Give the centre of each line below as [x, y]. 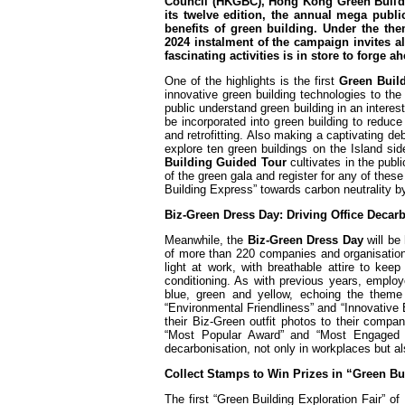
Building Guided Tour [226, 162]
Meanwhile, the [206, 240]
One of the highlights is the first [252, 81]
